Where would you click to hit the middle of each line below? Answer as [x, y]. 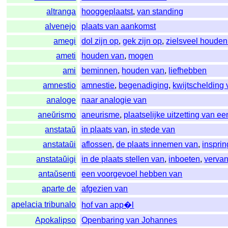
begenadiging [144, 85]
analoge [61, 100]
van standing [160, 12]
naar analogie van [114, 100]
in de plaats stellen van [123, 159]
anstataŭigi [56, 159]
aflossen [97, 145]
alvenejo [61, 26]
